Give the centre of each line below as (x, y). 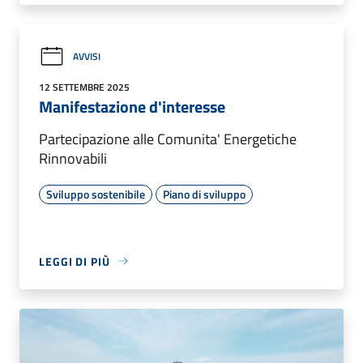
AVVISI (87, 57)
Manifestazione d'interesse (132, 106)
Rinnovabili (73, 158)
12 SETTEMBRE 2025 (84, 87)
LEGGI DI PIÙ (75, 261)
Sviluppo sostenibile (96, 194)
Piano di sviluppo (204, 194)
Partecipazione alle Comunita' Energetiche (168, 139)
